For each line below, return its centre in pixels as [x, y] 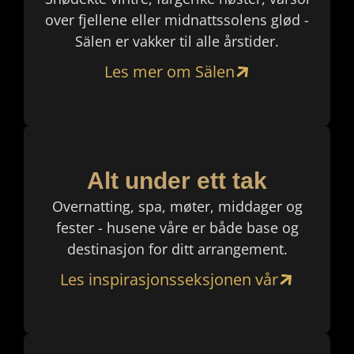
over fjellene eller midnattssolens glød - [177, 19]
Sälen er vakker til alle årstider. [177, 41]
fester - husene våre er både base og [177, 227]
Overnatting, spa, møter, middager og [177, 206]
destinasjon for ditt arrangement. [177, 249]
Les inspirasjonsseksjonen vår [169, 280]
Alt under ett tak [177, 180]
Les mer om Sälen [169, 71]
